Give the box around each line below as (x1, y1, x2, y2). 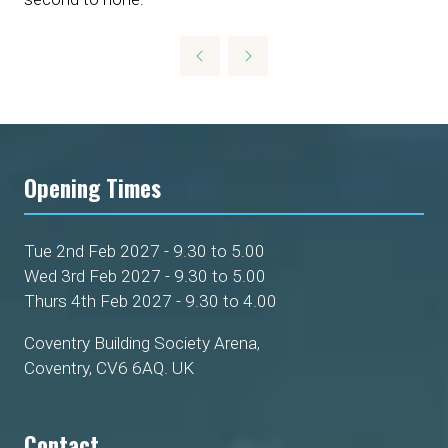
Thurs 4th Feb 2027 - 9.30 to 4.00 (24, 291, 277, 312)
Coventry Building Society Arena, (24, 333, 264, 354)
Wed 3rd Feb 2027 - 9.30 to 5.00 (24, 266, 266, 287)
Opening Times (24, 171, 161, 206)
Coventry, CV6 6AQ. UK (24, 358, 194, 379)
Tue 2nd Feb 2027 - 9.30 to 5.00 (24, 241, 265, 262)
